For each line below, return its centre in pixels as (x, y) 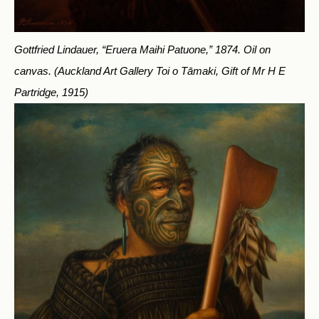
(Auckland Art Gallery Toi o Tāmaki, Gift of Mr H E (170, 71)
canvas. (34, 71)
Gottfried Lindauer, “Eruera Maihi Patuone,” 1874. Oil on (142, 50)
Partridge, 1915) (51, 93)
